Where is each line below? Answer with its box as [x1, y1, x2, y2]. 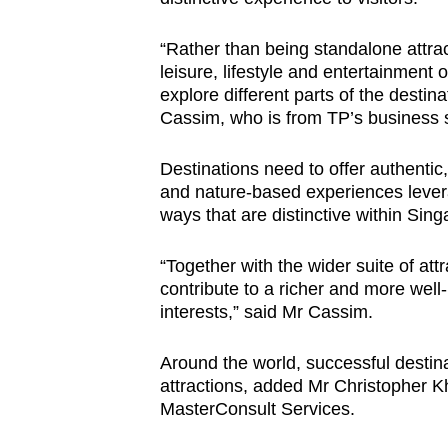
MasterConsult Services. [159, 399, 355, 420]
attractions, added [159, 376, 303, 397]
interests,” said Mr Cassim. [159, 302, 373, 323]
